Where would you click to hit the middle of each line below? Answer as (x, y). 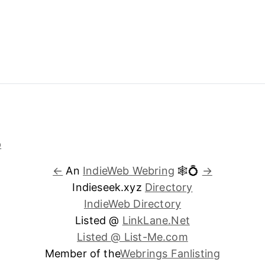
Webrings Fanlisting (170, 253)
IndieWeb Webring (129, 170)
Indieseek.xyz (109, 187)
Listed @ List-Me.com (132, 237)
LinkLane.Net (156, 220)
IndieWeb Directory (132, 203)
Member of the (82, 253)
